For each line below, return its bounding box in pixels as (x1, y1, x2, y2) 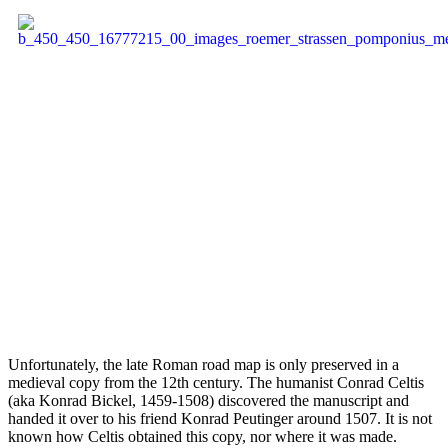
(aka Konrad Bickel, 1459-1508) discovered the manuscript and (8, 391, 409, 409)
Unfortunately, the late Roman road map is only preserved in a (8, 355, 399, 373)
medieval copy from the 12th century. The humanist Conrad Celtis (8, 373, 424, 391)
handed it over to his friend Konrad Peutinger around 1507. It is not (8, 409, 432, 427)
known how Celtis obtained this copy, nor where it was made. (8, 427, 397, 445)
